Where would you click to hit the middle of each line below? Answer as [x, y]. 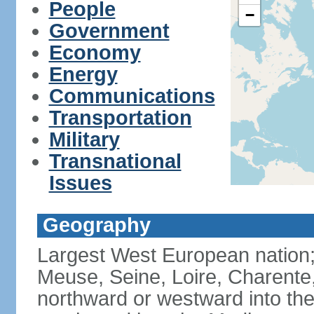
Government [109, 31]
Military [84, 139]
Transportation [120, 118]
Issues [80, 183]
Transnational [115, 161]
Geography [96, 225]
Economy [95, 53]
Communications [132, 96]
